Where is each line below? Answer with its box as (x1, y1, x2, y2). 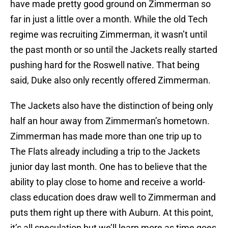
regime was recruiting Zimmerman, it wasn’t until (10, 29, 207, 40)
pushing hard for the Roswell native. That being (10, 60, 199, 71)
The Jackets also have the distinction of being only (10, 100, 213, 111)
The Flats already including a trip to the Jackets (10, 146, 200, 157)
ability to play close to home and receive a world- (10, 177, 205, 188)
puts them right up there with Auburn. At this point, (10, 207, 213, 218)
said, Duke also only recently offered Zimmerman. (10, 75, 211, 86)
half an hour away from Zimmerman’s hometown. (10, 116, 210, 127)
